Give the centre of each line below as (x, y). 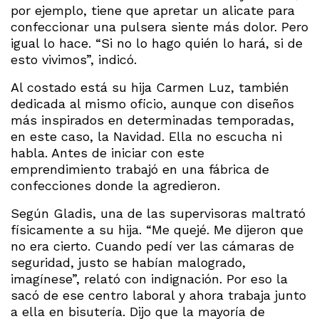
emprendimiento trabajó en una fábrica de (140, 169)
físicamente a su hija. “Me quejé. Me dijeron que (157, 230)
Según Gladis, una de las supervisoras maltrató (158, 214)
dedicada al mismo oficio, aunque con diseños (152, 104)
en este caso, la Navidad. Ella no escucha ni (146, 137)
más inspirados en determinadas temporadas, (152, 120)
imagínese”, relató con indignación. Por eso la (149, 279)
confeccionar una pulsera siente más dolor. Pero (159, 27)
